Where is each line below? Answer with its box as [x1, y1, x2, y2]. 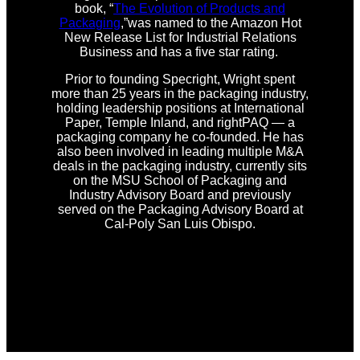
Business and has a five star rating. [79, 45, 281, 59]
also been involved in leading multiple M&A [56, 145, 304, 159]
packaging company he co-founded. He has [56, 130, 304, 145]
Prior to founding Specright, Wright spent [65, 72, 295, 87]
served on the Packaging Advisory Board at [57, 202, 303, 217]
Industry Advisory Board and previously [69, 188, 291, 202]
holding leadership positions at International [55, 101, 305, 116]
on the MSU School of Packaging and [73, 174, 287, 188]
